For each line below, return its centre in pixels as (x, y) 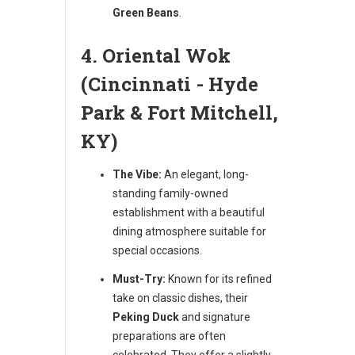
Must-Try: (139, 279)
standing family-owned (170, 193)
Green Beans (146, 12)
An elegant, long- (205, 174)
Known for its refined (219, 279)
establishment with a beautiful (189, 212)
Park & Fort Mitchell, (179, 112)
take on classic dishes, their (180, 298)
